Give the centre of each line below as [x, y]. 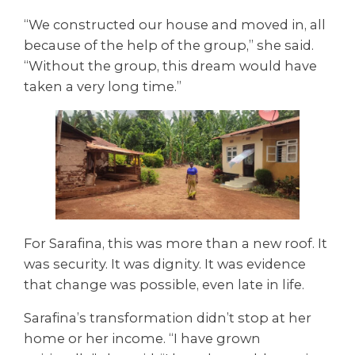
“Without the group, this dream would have [170, 66]
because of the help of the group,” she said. [169, 46]
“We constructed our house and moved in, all [175, 25]
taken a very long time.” [103, 87]
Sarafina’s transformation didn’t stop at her [168, 318]
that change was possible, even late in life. [164, 284]
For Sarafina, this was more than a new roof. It [176, 243]
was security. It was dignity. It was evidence [165, 263]
